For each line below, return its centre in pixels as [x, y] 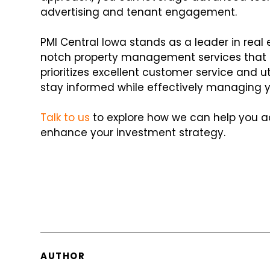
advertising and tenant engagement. [139, 12]
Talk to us [65, 118]
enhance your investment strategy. [133, 133]
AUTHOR [63, 256]
